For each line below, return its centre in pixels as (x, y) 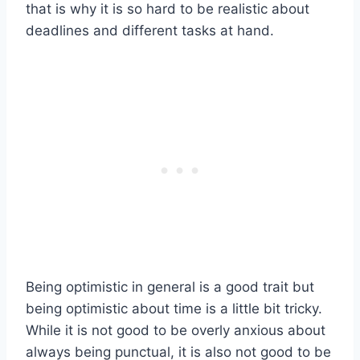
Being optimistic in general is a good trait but (170, 287)
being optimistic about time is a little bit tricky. (174, 309)
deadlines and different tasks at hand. (150, 31)
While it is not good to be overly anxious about (176, 331)
